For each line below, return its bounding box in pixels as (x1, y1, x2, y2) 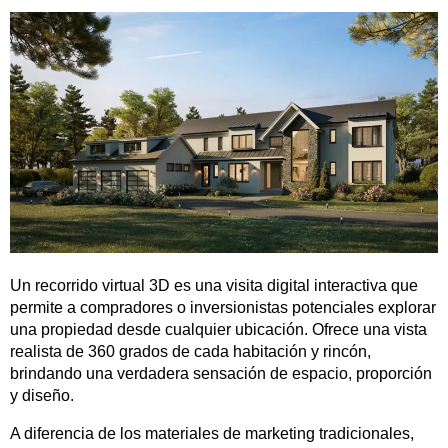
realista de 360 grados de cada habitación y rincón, (10, 343, 371, 361)
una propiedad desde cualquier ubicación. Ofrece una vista (10, 321, 427, 339)
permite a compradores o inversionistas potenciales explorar (10, 299, 436, 317)
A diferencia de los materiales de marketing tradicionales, (10, 425, 414, 443)
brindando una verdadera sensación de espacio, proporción (10, 365, 432, 383)
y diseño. (10, 387, 74, 405)
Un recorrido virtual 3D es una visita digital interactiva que (10, 277, 418, 295)
